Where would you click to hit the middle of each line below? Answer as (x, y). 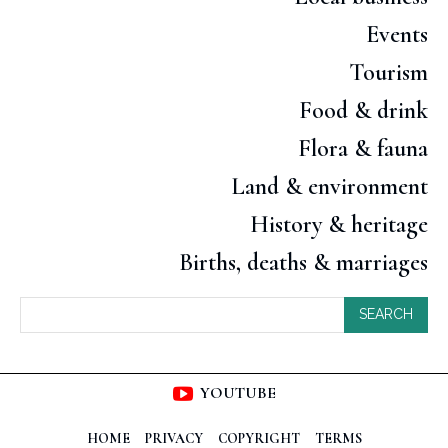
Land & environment (329, 186)
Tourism (388, 72)
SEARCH (386, 314)
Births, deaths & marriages (303, 262)
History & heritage (339, 224)
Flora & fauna (363, 148)
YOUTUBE (237, 393)
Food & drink (363, 110)
